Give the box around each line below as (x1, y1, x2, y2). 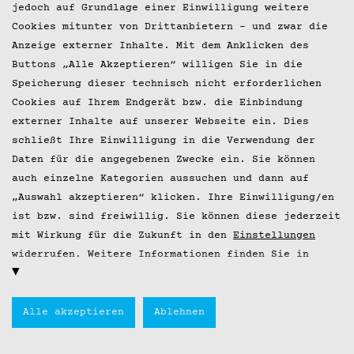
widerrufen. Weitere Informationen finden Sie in (12, 249, 309, 261)
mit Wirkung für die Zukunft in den (12, 230, 233, 242)
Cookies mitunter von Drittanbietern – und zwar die (12, 21, 328, 33)
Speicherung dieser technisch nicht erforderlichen (12, 78, 322, 90)
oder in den (214, 268, 284, 280)
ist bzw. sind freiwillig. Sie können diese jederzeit (12, 211, 341, 223)
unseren (12, 268, 62, 280)
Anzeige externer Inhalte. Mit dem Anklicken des (12, 40, 309, 52)
